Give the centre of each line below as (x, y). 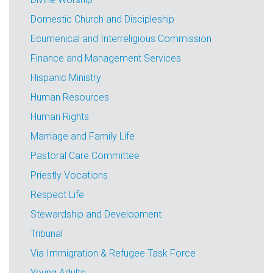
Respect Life (57, 195)
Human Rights (60, 117)
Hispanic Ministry (66, 78)
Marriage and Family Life (83, 136)
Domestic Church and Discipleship (102, 19)
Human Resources (70, 97)
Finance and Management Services (106, 58)
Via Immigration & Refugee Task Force (113, 253)
